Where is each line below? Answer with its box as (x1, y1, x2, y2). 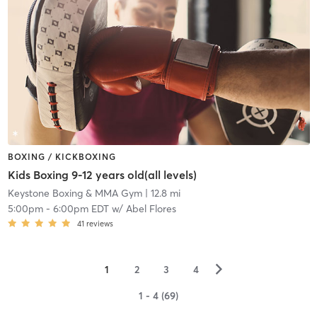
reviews (86, 219, 113, 229)
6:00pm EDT (52, 202, 109, 216)
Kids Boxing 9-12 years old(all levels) (7, 168, 197, 183)
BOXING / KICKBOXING (7, 151, 116, 162)
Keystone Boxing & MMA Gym (7, 187, 142, 200)
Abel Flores (125, 202, 176, 216)
